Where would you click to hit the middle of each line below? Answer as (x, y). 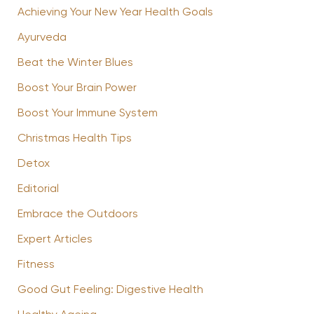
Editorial (38, 190)
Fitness (36, 265)
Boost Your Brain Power (77, 89)
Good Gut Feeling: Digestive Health (110, 291)
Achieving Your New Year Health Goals (115, 13)
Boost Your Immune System (87, 114)
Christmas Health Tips (74, 139)
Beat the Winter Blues (75, 63)
